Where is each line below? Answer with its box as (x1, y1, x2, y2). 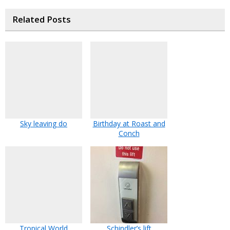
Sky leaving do (20, 119, 67, 129)
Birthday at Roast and (92, 119, 165, 129)
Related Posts (12, 14, 71, 26)
